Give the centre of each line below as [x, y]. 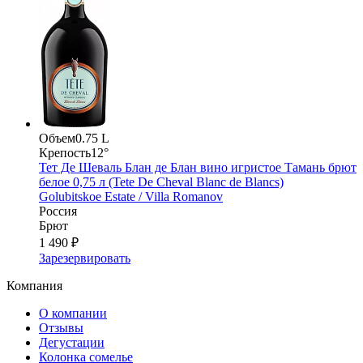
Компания [34, 286]
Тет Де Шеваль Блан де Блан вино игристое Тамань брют [198, 168]
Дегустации [72, 343]
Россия [58, 211]
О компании [73, 314]
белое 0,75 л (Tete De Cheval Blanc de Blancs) [161, 182]
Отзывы [61, 328]
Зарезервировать [85, 258]
